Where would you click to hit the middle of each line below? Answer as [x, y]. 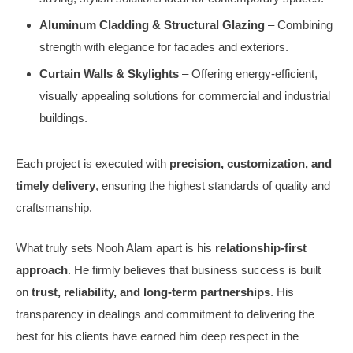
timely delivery [56, 186]
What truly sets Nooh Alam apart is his [115, 247]
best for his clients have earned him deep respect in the [157, 336]
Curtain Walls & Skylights [109, 74]
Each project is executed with [93, 163]
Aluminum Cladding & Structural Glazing [152, 25]
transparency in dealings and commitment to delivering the [165, 314]
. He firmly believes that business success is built [194, 269]
